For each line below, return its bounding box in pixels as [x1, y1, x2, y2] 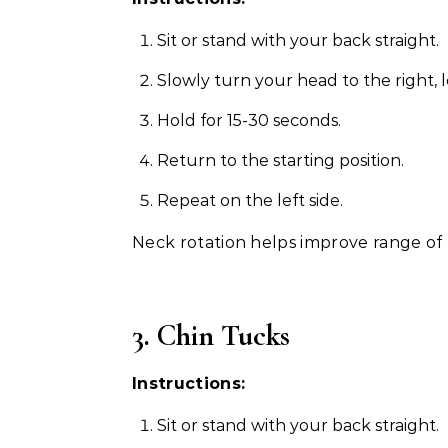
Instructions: [132, 374, 246, 393]
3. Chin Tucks [132, 317, 290, 354]
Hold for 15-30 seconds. [157, 111, 341, 130]
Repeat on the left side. [157, 191, 343, 210]
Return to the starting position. [157, 151, 404, 170]
